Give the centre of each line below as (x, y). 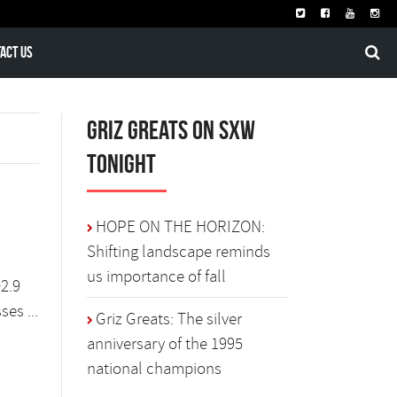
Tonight (122, 163)
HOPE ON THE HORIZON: (181, 226)
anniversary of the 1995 (165, 343)
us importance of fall (157, 276)
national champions (155, 368)
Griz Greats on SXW (171, 130)
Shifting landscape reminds (179, 251)
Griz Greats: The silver (169, 319)
